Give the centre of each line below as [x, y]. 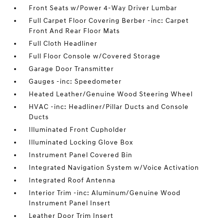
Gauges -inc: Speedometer [75, 82]
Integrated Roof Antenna [72, 181]
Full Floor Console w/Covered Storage [95, 56]
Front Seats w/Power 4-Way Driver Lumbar [103, 8]
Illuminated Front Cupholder [78, 130]
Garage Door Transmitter [72, 69]
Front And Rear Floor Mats [74, 31]
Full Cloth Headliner [63, 44]
